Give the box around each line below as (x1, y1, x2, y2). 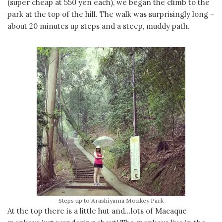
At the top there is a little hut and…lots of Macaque (7, 206, 187, 216)
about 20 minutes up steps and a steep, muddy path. (7, 21, 190, 31)
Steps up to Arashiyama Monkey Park (58, 197, 164, 204)
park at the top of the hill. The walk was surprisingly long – (7, 9, 215, 19)
